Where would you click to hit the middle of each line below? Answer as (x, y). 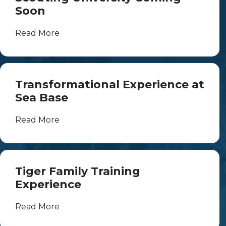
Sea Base (42, 97)
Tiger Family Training (78, 171)
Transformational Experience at (110, 84)
